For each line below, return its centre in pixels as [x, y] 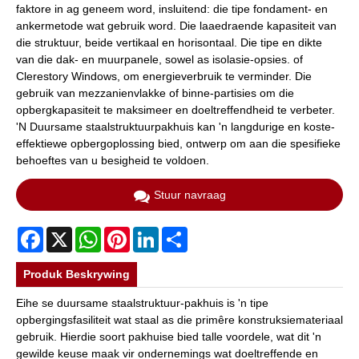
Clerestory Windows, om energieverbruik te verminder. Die [164, 76]
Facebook [69, 233]
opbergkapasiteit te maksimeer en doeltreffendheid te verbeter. [175, 109]
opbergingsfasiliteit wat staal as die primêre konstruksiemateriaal [179, 319]
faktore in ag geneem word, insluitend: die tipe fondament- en [172, 8]
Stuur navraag [190, 194]
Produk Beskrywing [77, 274]
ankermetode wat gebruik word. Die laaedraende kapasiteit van [176, 25]
